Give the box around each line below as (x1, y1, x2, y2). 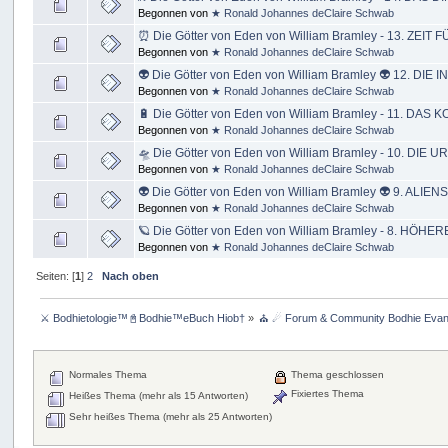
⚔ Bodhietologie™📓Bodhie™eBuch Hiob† (39, 312, 245, 325)
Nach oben (101, 269, 159, 282)
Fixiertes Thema (287, 387, 364, 399)
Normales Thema (65, 368, 147, 380)
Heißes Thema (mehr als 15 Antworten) (65, 389, 248, 401)
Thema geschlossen (287, 368, 384, 380)
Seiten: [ (35, 269, 75, 282)
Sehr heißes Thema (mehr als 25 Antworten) (65, 410, 272, 422)
